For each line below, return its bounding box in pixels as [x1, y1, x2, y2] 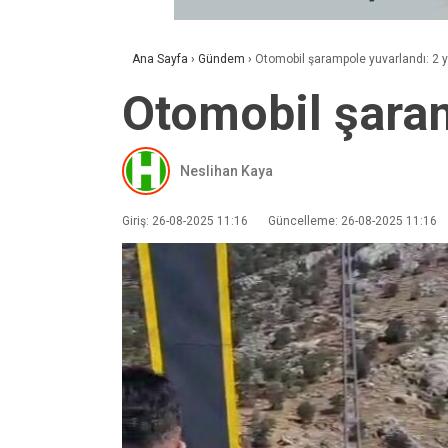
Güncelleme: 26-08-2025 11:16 [268, 214, 437, 228]
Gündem [198, 52, 245, 66]
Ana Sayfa [132, 52, 188, 66]
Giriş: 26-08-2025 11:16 [122, 214, 248, 228]
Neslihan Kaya [180, 162, 273, 179]
